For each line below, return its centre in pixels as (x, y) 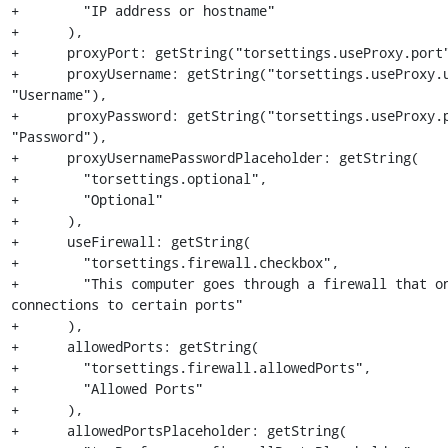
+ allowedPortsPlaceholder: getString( (178, 430)
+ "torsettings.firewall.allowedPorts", (190, 367)
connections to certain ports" (126, 304)
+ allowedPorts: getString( (134, 346)
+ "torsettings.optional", (138, 178)
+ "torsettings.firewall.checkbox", (174, 262)
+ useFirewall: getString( (130, 241)
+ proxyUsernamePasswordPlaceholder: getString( (214, 157)
